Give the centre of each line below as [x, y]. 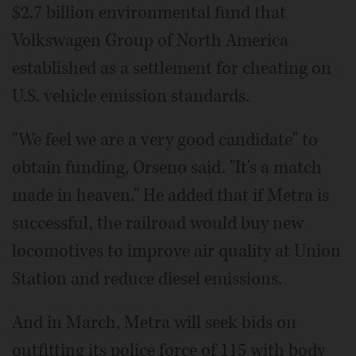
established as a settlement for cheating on [172, 69]
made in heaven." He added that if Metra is [170, 196]
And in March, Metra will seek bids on [154, 323]
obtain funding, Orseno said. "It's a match [167, 168]
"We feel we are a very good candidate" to [165, 140]
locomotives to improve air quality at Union [176, 252]
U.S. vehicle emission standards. [131, 97]
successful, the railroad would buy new [158, 224]
